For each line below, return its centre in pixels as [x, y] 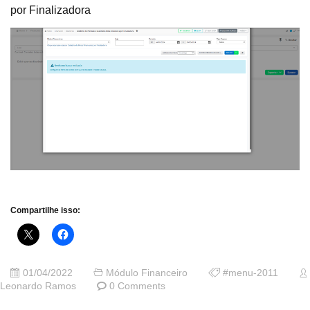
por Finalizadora [51, 10]
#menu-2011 [250, 273]
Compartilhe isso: [45, 211]
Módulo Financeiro [147, 273]
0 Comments [137, 286]
